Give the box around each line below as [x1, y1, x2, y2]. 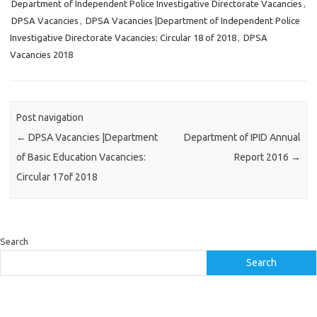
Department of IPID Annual [183, 132, 301, 144]
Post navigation [16, 112, 84, 124]
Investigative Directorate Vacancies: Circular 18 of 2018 [10, 33, 236, 42]
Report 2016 [234, 151, 291, 163]
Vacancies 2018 [10, 50, 73, 59]
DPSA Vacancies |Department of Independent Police [86, 16, 300, 25]
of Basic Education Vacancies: [16, 151, 146, 163]
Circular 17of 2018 [16, 171, 98, 183]
